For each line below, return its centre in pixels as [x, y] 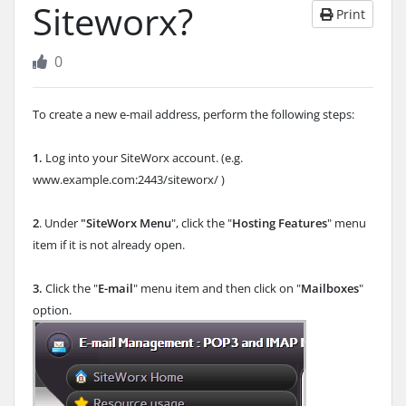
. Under [60, 223]
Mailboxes [330, 288]
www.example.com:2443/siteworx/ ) [129, 179]
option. [52, 310]
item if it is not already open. [109, 245]
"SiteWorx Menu [126, 223]
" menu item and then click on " [217, 288]
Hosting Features [280, 223]
